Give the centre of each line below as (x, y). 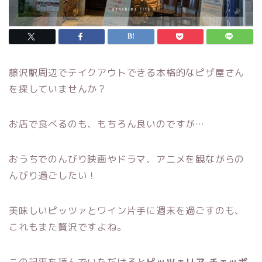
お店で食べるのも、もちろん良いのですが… (107, 124)
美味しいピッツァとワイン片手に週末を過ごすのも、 (127, 211)
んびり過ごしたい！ (53, 176)
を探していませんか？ (58, 89)
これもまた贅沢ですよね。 (68, 227)
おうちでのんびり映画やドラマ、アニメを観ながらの (127, 159)
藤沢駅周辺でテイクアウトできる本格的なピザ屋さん (127, 73)
